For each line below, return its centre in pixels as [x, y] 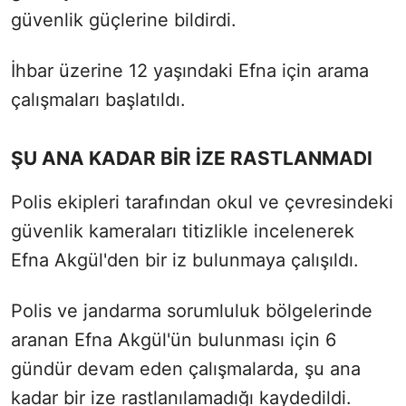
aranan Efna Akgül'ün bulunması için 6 [174, 339]
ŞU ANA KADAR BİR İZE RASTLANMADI [192, 158]
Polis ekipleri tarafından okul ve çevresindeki [202, 202]
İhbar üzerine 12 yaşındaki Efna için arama [190, 70]
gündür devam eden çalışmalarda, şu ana [186, 368]
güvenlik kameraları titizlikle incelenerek [183, 231]
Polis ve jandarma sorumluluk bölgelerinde [192, 310]
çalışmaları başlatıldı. [98, 99]
